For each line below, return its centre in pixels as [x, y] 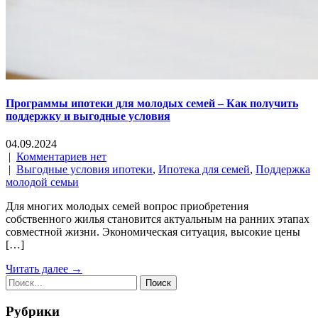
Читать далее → [44, 269]
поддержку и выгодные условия [88, 116]
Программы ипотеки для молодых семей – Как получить [152, 103]
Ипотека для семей [204, 170]
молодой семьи [42, 182]
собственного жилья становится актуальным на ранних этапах [158, 219]
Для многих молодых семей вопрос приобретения [127, 207]
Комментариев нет [61, 157]
